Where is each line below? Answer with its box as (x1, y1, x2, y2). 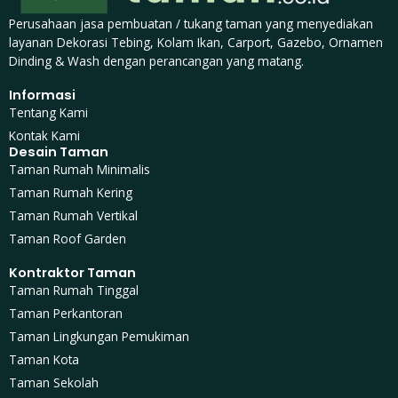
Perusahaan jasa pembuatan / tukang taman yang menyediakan (9, 14, 373, 32)
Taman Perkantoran (9, 304, 123, 322)
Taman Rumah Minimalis (9, 160, 150, 178)
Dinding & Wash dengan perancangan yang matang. (9, 52, 304, 69)
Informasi (9, 85, 76, 104)
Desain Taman (9, 142, 108, 161)
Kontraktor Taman (9, 263, 136, 282)
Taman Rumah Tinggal (9, 281, 139, 298)
